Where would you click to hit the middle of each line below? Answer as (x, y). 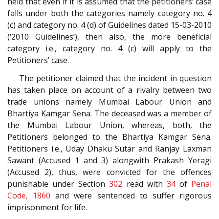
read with (144, 184)
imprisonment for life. (47, 207)
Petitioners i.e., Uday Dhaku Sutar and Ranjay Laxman (109, 148)
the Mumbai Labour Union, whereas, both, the (109, 125)
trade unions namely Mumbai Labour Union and (109, 101)
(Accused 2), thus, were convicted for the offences (109, 172)
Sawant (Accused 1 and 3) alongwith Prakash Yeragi (109, 160)
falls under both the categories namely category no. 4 (109, 13)
